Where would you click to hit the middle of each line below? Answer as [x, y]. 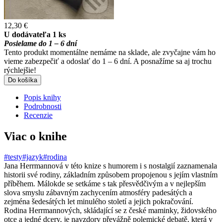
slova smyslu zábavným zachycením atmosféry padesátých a [98, 193]
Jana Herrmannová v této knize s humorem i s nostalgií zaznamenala [111, 166]
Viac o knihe [35, 136]
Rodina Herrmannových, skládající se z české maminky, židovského [110, 211]
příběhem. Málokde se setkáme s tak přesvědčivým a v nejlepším [105, 184]
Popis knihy [42, 97]
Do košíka [23, 80]
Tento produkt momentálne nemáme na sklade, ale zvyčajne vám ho [110, 52]
